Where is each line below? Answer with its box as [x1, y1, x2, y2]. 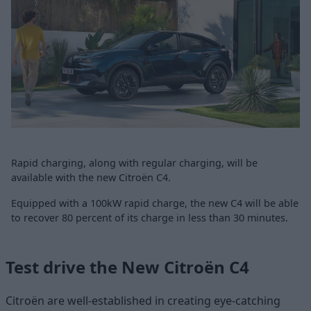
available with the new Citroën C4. [11, 171, 171, 185]
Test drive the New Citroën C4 [6, 255, 249, 279]
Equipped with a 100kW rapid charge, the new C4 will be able [11, 196, 299, 210]
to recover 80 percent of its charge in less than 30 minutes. [11, 211, 288, 225]
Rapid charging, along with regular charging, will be [11, 156, 258, 170]
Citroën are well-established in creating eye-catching [6, 293, 280, 309]
